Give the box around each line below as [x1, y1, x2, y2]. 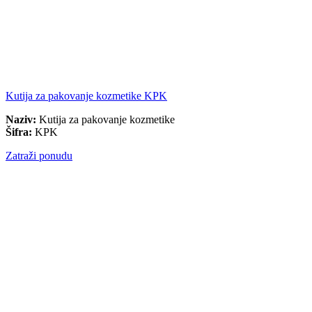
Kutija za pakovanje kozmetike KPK [6, 90, 167, 102]
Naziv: [6, 114, 36, 126]
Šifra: [6, 126, 32, 139]
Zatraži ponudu [6, 150, 72, 162]
